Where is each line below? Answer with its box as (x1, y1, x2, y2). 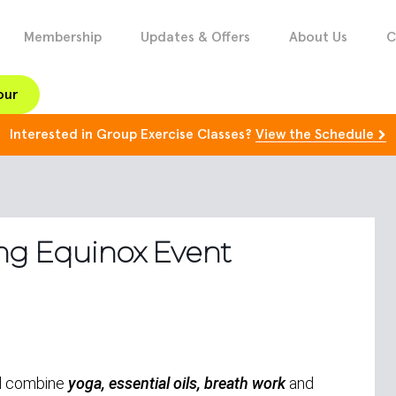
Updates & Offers (141, 30, 250, 44)
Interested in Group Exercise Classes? (10, 127, 255, 141)
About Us (289, 30, 347, 44)
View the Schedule (255, 127, 374, 141)
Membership (24, 30, 102, 44)
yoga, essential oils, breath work (68, 374, 289, 392)
